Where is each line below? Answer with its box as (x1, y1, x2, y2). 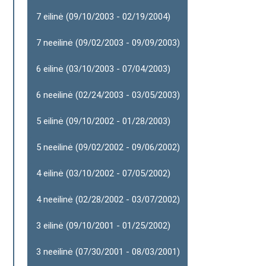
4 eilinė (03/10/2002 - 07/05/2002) (36, 168, 170, 179)
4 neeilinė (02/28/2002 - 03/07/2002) (36, 194, 180, 205)
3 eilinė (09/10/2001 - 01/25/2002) (36, 220, 170, 231)
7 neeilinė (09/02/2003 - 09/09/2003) (36, 37, 180, 48)
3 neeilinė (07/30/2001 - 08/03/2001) (36, 246, 180, 257)
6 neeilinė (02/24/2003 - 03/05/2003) (36, 90, 180, 100)
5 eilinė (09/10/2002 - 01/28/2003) (36, 116, 170, 126)
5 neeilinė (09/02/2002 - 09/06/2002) (36, 142, 180, 153)
